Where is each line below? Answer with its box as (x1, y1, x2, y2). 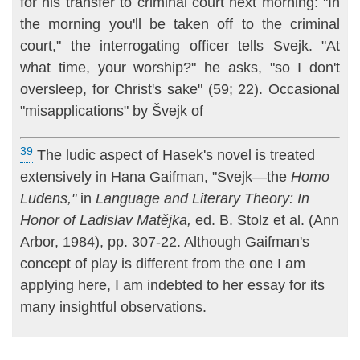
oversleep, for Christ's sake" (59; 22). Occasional (20, 81, 340, 98)
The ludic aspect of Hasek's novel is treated (33, 147, 315, 164)
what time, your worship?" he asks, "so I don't (20, 59, 340, 76)
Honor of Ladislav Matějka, (20, 212, 191, 229)
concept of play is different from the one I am (20, 256, 305, 272)
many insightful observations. (20, 299, 207, 316)
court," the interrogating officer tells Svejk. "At (20, 38, 340, 55)
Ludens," (20, 190, 76, 207)
